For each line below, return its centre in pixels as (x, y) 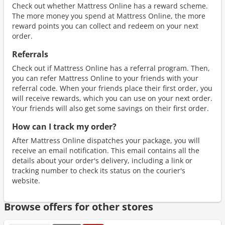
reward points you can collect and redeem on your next (105, 26)
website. (26, 181)
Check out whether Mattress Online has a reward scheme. (110, 6)
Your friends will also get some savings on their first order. (110, 108)
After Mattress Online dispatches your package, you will (106, 140)
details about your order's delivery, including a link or (102, 160)
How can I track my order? (64, 127)
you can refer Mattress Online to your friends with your (105, 78)
